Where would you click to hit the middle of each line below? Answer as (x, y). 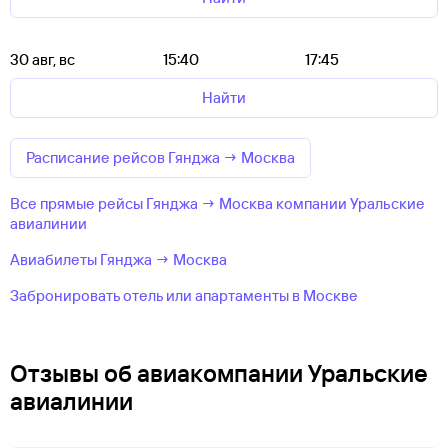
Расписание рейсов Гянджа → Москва (160, 157)
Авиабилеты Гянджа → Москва (118, 259)
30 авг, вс (42, 59)
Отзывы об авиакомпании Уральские (219, 373)
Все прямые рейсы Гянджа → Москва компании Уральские (217, 203)
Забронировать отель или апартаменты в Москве (184, 295)
